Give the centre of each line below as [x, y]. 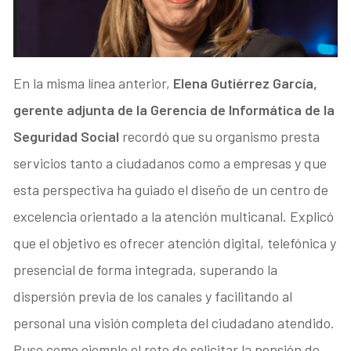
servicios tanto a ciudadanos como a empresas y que [170, 163]
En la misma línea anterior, [94, 83]
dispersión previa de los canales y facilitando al [153, 296]
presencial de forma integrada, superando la [146, 269]
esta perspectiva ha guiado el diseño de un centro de [171, 189]
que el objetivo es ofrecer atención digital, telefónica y [175, 242]
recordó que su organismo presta [220, 136]
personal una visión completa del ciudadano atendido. [174, 322]
